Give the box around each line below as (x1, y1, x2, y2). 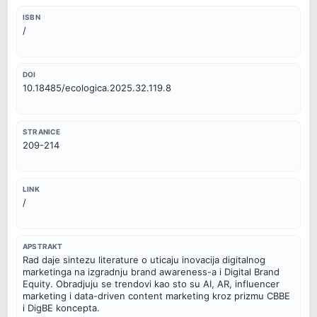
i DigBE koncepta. (23, 301, 100, 313)
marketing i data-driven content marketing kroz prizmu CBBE (23, 289, 290, 301)
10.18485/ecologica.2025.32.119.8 (23, 82, 171, 94)
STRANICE (23, 127, 61, 137)
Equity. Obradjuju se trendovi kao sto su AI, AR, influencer (23, 277, 279, 289)
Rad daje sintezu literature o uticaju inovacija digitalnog (23, 253, 265, 265)
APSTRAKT (23, 241, 63, 250)
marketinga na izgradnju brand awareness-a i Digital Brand (23, 265, 279, 277)
